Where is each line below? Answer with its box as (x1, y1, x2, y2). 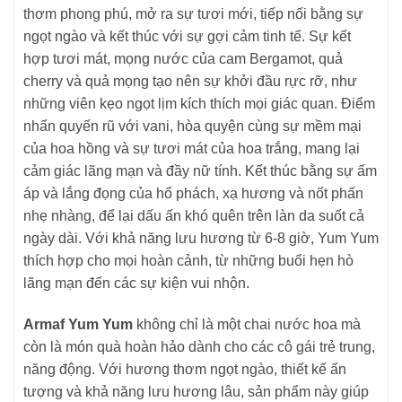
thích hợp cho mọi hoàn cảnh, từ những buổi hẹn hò (23, 253, 354, 269)
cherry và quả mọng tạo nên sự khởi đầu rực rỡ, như (23, 74, 357, 90)
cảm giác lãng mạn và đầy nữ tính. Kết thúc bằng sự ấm (23, 163, 377, 179)
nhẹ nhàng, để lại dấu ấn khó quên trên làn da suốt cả (23, 208, 364, 224)
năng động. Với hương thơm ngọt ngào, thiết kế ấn (23, 362, 346, 378)
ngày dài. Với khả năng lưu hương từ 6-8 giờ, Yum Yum (23, 231, 379, 247)
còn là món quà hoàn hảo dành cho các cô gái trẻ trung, (23, 339, 375, 355)
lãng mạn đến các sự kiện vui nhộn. (23, 275, 249, 292)
